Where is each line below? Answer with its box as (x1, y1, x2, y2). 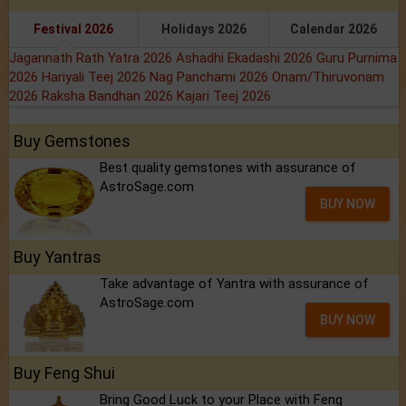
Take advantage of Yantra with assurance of (100, 275, 369, 293)
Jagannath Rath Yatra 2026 (9, 50, 176, 67)
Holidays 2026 (160, 22, 246, 37)
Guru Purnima (316, 50, 397, 67)
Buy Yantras (14, 247, 101, 267)
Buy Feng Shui (14, 363, 115, 383)
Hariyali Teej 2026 (42, 69, 150, 86)
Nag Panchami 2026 (150, 69, 272, 86)
